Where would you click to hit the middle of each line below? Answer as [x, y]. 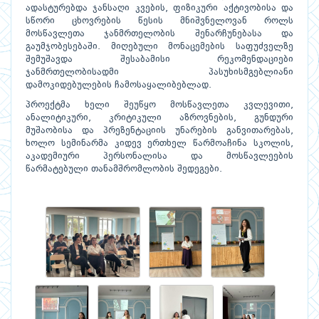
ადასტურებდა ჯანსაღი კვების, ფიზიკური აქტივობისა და [159, 9]
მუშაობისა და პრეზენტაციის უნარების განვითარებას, [159, 131]
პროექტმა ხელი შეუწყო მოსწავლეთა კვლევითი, [159, 105]
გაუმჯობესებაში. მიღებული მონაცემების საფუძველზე [159, 47]
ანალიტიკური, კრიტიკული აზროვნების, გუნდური [159, 118]
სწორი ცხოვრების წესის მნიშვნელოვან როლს [159, 21]
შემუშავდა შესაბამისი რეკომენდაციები [159, 60]
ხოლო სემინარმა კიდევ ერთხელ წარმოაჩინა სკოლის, [159, 144]
